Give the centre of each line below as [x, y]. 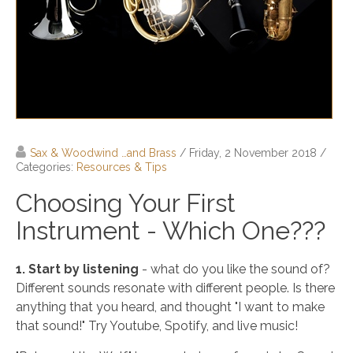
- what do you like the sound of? [234, 269]
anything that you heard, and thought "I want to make [170, 307]
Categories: [46, 167]
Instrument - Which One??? [171, 230]
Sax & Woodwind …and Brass [103, 153]
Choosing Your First [126, 203]
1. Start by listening [77, 269]
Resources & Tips [122, 167]
